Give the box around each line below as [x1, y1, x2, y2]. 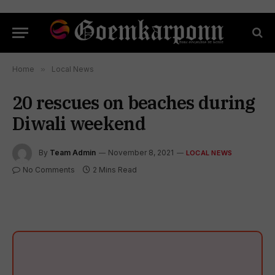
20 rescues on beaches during [12, 91, 255, 114]
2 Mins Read [93, 165, 137, 174]
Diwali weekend [12, 112, 145, 135]
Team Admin [50, 148, 96, 158]
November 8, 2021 [108, 148, 174, 158]
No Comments [23, 165, 75, 174]
